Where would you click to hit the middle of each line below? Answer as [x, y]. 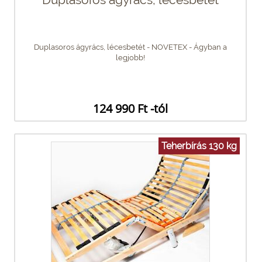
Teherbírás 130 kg [199, 146]
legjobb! [130, 57]
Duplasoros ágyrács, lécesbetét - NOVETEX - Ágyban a [130, 47]
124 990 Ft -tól [130, 108]
